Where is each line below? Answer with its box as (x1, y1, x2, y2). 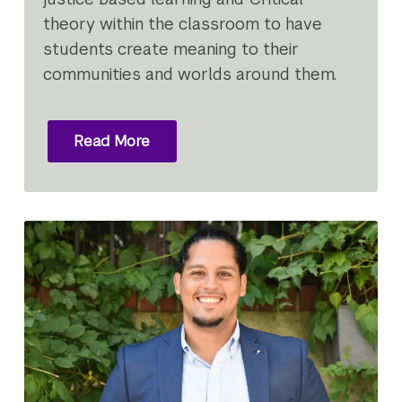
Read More (74, 131, 151, 151)
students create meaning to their (43, 39, 300, 60)
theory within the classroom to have (43, 13, 323, 35)
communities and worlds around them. (43, 64, 342, 85)
